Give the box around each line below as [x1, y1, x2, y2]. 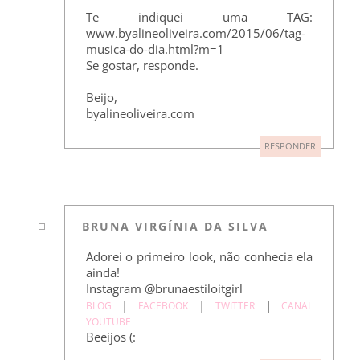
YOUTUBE [85, 315, 131, 329]
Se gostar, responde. [85, 56, 198, 73]
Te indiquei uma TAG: [85, 8, 313, 25]
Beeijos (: [85, 329, 136, 346]
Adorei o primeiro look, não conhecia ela [85, 248, 313, 265]
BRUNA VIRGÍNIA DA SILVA [82, 219, 269, 235]
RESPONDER [264, 140, 317, 152]
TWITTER [215, 299, 255, 313]
